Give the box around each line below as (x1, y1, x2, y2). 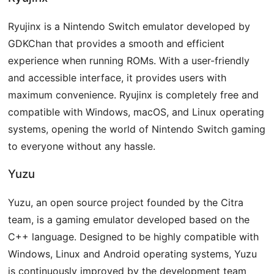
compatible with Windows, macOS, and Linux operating (8, 106, 265, 119)
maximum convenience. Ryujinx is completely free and (8, 89, 259, 102)
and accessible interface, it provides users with (8, 72, 227, 84)
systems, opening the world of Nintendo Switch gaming (8, 123, 266, 136)
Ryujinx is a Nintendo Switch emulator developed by (8, 20, 251, 33)
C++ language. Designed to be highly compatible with (8, 231, 259, 243)
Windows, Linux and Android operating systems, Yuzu (8, 248, 257, 261)
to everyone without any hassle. (8, 140, 156, 153)
